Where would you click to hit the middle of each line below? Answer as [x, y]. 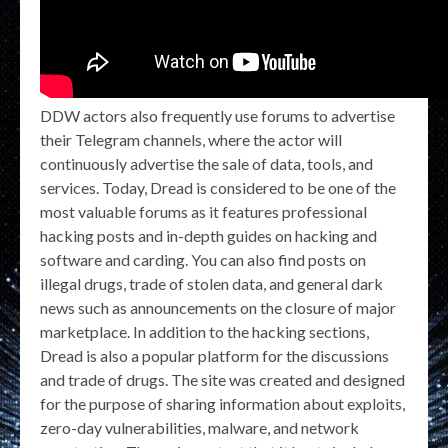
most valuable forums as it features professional [203, 212]
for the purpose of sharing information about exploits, [222, 404]
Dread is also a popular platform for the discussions [214, 356]
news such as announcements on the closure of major [218, 308]
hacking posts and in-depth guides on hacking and [208, 236]
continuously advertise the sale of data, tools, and [206, 164]
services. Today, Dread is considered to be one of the [218, 188]
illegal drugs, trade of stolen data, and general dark [211, 284]
